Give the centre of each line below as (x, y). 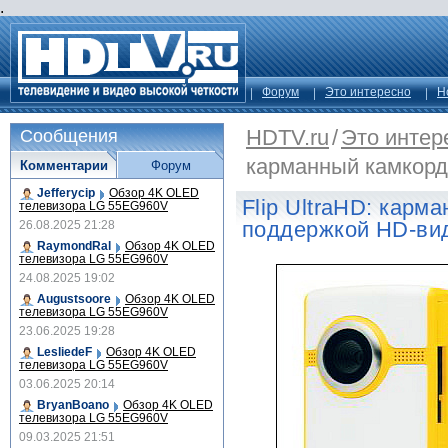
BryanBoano (73, 405)
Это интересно (368, 92)
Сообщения (69, 136)
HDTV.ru (287, 137)
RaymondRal (74, 246)
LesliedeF (64, 352)
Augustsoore (74, 299)
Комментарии (63, 165)
